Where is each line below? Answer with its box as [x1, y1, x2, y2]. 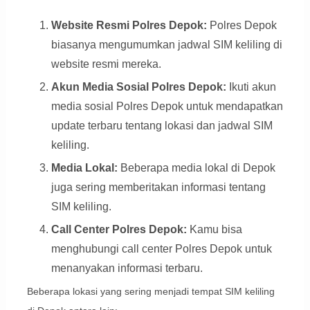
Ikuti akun [226, 81, 276, 93]
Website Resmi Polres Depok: [51, 19, 207, 32]
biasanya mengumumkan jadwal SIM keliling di [51, 39, 282, 51]
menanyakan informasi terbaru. [51, 262, 203, 275]
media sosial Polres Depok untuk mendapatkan [51, 100, 283, 113]
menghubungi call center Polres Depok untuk [51, 243, 272, 255]
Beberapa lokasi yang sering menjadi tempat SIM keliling [26, 286, 275, 298]
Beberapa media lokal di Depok [117, 162, 275, 174]
